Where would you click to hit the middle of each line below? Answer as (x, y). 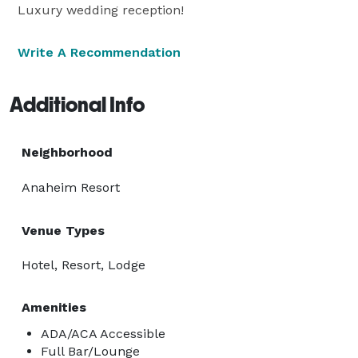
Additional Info (77, 104)
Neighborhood (67, 152)
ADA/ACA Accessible (103, 333)
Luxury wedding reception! (101, 10)
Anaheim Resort (71, 187)
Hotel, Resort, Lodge (84, 265)
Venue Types (63, 230)
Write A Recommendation (99, 52)
